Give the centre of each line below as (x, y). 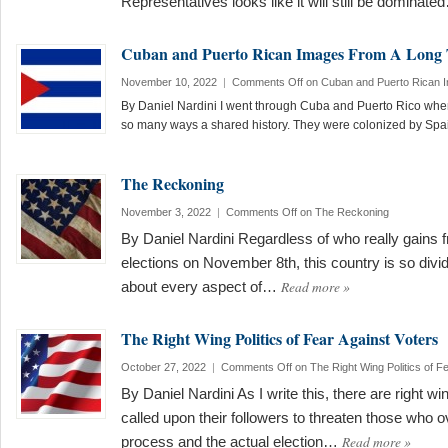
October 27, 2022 (163, 367)
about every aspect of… (201, 287)
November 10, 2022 (169, 82)
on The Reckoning (343, 212)
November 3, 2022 (166, 212)
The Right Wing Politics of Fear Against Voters (279, 338)
